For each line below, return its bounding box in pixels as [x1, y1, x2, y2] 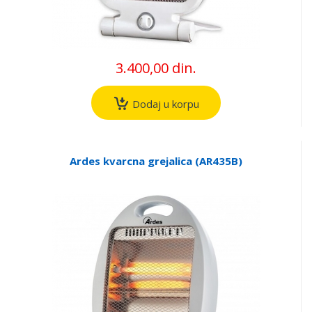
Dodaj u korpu [129, 96, 199, 111]
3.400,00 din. [115, 58, 196, 78]
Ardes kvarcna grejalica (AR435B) [69, 153, 242, 168]
